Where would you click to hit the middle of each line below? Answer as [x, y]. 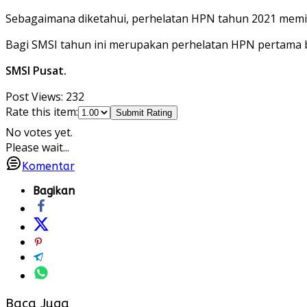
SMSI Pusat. [36, 71]
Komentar [48, 167]
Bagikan [54, 191]
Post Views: [34, 97]
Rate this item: [42, 112]
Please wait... [37, 148]
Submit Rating [144, 113]
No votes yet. [39, 133]
